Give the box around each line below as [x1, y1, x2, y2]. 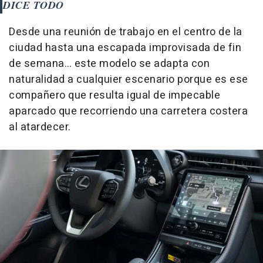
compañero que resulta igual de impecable [9, 87, 220, 103]
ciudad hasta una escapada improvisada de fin [9, 39, 241, 56]
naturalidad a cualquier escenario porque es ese [9, 71, 248, 87]
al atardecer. [9, 119, 71, 135]
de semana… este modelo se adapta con [9, 55, 210, 72]
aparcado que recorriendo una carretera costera [9, 103, 248, 119]
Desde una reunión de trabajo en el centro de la [9, 23, 242, 40]
